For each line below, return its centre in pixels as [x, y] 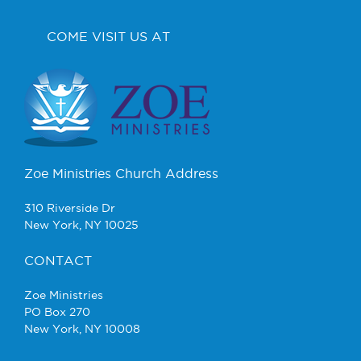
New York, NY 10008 [82, 328]
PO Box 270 [57, 311]
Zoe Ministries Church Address [121, 173]
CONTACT [58, 260]
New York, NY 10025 [81, 224]
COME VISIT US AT [108, 36]
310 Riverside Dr [70, 207]
